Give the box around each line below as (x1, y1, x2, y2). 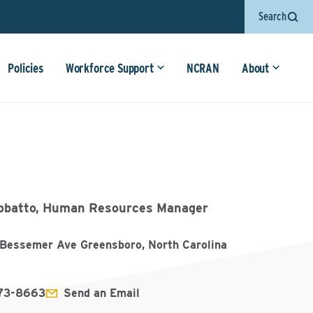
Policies (8, 61, 43, 75)
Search (259, 10, 286, 23)
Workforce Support (65, 61, 154, 75)
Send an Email (64, 286, 140, 300)
